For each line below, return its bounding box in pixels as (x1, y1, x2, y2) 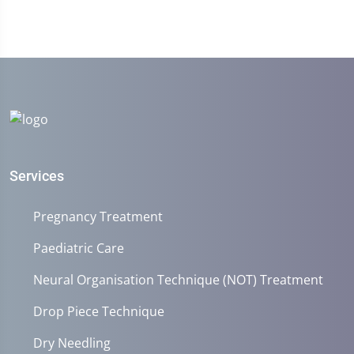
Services (9, 167, 64, 184)
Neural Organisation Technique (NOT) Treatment (33, 270, 323, 288)
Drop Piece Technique (33, 302, 164, 320)
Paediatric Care (33, 239, 124, 257)
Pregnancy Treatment (33, 207, 163, 225)
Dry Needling (33, 333, 111, 352)
